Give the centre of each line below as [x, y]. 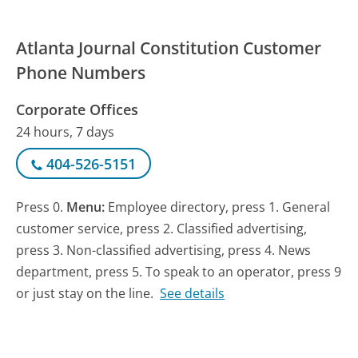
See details [193, 294]
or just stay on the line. [85, 294]
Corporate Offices [78, 109]
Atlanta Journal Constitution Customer [169, 48]
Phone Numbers [81, 72]
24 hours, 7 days [66, 131]
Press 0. [42, 207]
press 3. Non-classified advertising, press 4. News [164, 251]
